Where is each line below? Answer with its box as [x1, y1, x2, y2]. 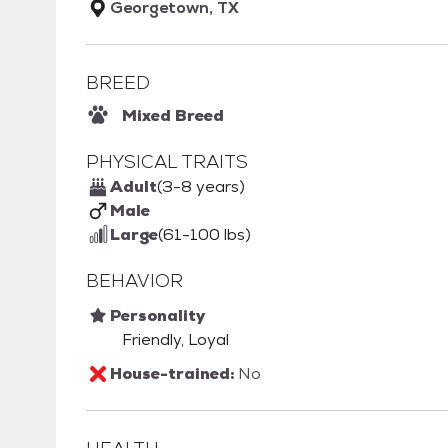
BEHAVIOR [86, 269, 183, 293]
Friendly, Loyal [122, 329, 229, 351]
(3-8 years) [157, 176, 245, 198]
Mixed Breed [122, 105, 224, 127]
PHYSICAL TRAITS [86, 150, 248, 174]
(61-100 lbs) [158, 224, 251, 246]
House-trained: [110, 363, 238, 385]
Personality [110, 305, 205, 327]
